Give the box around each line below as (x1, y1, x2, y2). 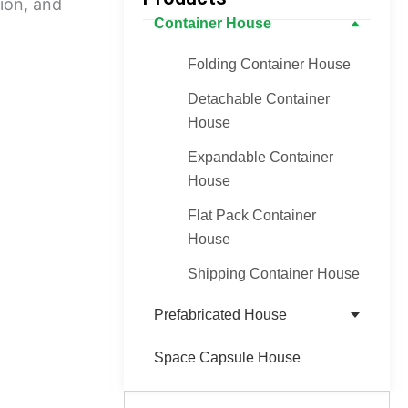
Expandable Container (187, 148, 333, 165)
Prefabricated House (153, 306, 287, 322)
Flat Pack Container (187, 207, 316, 223)
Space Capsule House (153, 349, 301, 365)
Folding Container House (187, 56, 351, 72)
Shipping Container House (187, 265, 360, 281)
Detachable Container (187, 90, 330, 107)
